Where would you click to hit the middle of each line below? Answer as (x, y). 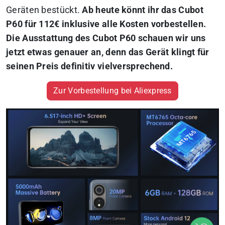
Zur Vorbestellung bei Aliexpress (113, 91)
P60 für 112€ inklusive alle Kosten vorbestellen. (106, 24)
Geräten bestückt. (44, 10)
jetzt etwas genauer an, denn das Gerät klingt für (108, 52)
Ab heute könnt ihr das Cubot (143, 10)
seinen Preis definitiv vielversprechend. (91, 66)
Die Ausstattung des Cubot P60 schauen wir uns (106, 38)
